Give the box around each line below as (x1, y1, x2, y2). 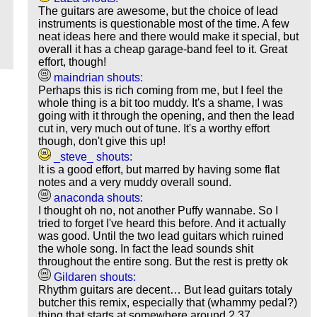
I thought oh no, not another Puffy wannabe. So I (38, 204, 279, 217)
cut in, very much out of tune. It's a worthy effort (38, 122, 270, 135)
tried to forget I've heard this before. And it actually (38, 217, 287, 230)
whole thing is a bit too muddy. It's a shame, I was (38, 97, 284, 110)
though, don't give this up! (38, 135, 166, 148)
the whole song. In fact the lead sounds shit (38, 243, 254, 255)
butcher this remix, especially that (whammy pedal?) (38, 296, 298, 309)
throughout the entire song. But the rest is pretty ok (38, 255, 289, 268)
